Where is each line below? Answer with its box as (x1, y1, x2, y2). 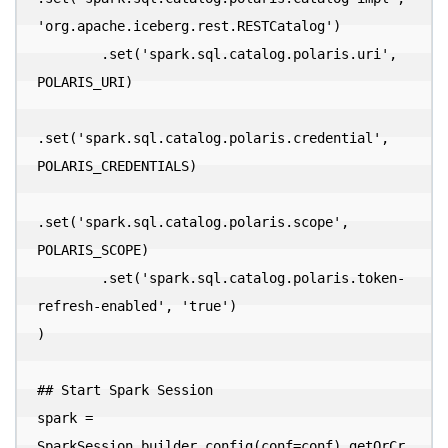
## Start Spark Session (37, 382, 213, 398)
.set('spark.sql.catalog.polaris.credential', (37, 130, 389, 146)
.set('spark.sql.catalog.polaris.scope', (37, 214, 349, 230)
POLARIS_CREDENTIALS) (37, 158, 197, 174)
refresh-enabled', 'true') (37, 298, 237, 314)
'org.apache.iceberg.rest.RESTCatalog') (37, 18, 341, 34)
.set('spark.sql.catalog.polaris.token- (37, 270, 101, 286)
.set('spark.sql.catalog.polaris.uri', (37, 46, 101, 62)
